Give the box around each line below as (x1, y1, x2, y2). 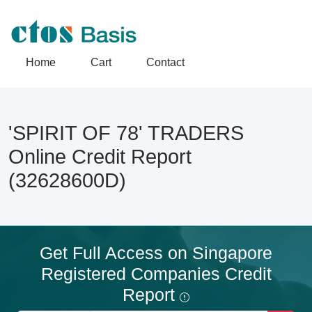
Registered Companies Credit (40, 264, 272, 283)
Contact (146, 56, 185, 68)
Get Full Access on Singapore (40, 243, 272, 263)
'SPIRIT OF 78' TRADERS (8, 122, 244, 144)
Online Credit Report (8, 146, 192, 168)
